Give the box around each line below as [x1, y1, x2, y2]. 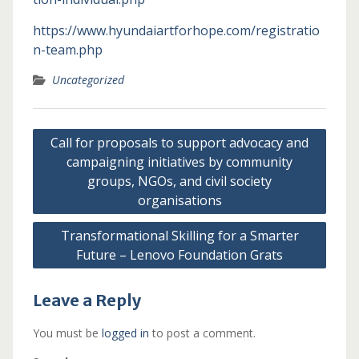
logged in [101, 325, 149, 341]
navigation [31, 146, 116, 166]
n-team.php [32, 41, 103, 58]
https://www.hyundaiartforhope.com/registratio [32, 22, 320, 39]
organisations [137, 192, 222, 209]
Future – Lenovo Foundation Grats [76, 246, 283, 264]
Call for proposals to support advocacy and [50, 134, 309, 151]
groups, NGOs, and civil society [87, 172, 272, 190]
